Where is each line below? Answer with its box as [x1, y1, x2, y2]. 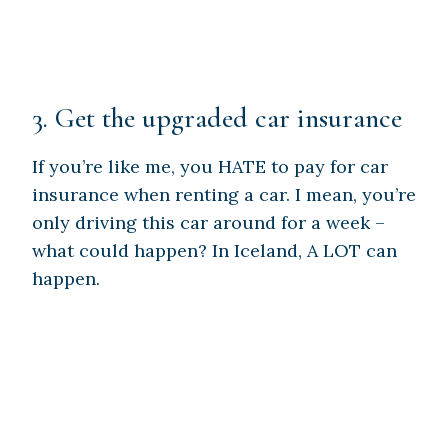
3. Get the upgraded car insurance [32, 101, 402, 136]
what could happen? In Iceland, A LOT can [32, 239, 397, 263]
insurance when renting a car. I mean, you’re [32, 183, 416, 207]
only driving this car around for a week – [32, 211, 385, 235]
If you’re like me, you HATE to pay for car [32, 155, 388, 179]
